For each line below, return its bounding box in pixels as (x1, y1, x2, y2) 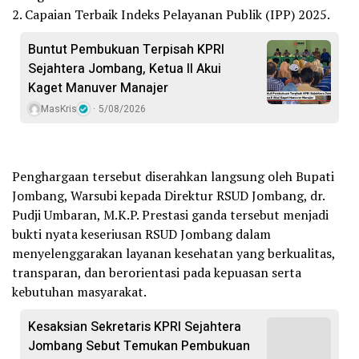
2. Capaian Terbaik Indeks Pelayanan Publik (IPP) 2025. (12, 6, 330, 24)
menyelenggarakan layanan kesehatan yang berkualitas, (12, 244, 335, 263)
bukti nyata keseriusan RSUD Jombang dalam (12, 225, 271, 244)
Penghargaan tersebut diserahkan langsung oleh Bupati (12, 167, 334, 186)
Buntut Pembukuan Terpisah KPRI (28, 40, 224, 60)
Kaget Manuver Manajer (28, 79, 168, 99)
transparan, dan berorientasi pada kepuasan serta (12, 264, 301, 282)
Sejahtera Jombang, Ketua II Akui (28, 59, 221, 79)
